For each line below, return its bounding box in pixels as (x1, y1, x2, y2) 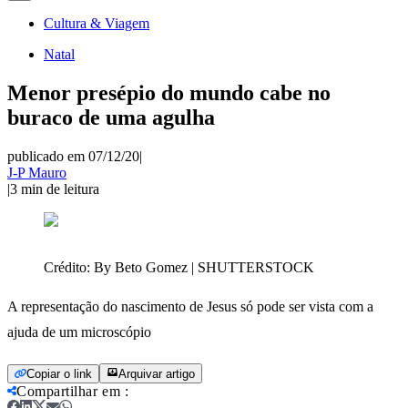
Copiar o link (26, 366, 92, 381)
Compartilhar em (16, 382, 120, 399)
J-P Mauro (7, 164, 66, 180)
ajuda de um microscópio (7, 323, 151, 340)
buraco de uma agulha (7, 105, 215, 129)
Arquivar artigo (118, 366, 195, 381)
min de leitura (21, 180, 99, 197)
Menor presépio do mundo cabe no (7, 80, 331, 105)
